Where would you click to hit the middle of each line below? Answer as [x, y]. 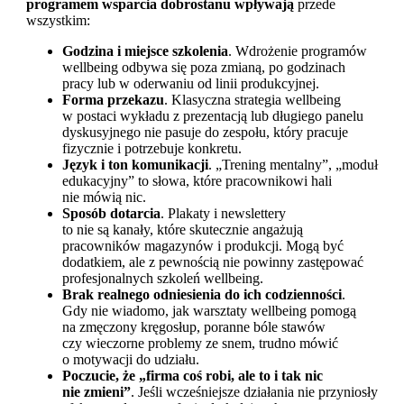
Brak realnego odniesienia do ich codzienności [202, 295]
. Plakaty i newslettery [223, 214]
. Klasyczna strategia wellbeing [252, 100]
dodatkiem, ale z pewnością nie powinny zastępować [213, 262]
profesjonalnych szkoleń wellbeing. [163, 279]
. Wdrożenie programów [298, 51]
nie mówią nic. [104, 197]
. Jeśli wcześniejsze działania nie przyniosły [254, 392]
